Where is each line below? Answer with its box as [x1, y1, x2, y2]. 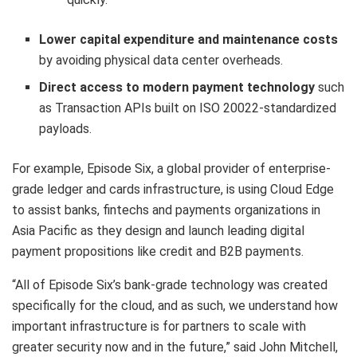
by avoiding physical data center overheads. [39, 53, 284, 69]
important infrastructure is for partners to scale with [12, 319, 306, 335]
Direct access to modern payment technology [39, 80, 319, 96]
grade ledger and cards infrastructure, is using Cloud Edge [12, 182, 334, 198]
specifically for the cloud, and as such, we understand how [12, 298, 338, 314]
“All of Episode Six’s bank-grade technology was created [12, 277, 328, 293]
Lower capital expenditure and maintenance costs [39, 32, 339, 48]
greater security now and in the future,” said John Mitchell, [12, 339, 338, 355]
